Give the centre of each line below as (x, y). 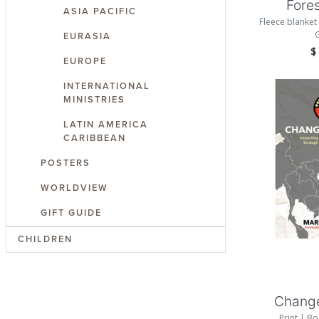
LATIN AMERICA (105, 124)
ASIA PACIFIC (100, 11)
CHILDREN (45, 239)
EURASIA (87, 36)
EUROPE (85, 61)
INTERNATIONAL (106, 86)
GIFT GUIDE (71, 213)
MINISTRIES (94, 99)
